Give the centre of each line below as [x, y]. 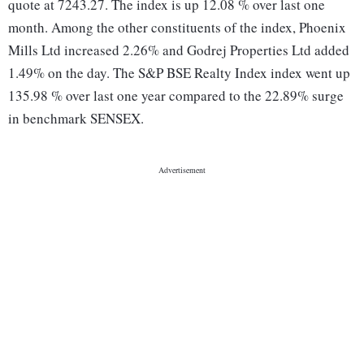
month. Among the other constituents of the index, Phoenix [177, 28]
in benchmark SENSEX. [76, 119]
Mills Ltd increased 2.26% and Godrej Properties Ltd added [179, 50]
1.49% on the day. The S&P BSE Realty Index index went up [179, 73]
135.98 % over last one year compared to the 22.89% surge [176, 96]
